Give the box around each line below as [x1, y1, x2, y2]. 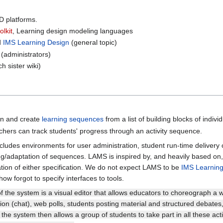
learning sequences [42, 115, 104, 123]
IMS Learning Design [3, 38, 70, 47]
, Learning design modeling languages [12, 27, 133, 35]
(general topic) [69, 38, 117, 47]
